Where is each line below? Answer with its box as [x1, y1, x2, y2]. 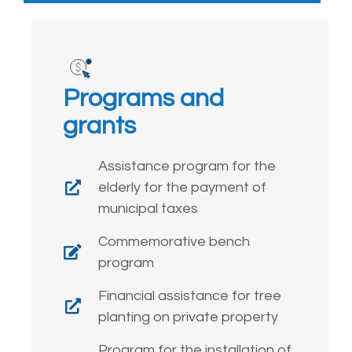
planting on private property [98, 310, 278, 325]
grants [63, 113, 136, 140]
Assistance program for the [98, 159, 276, 174]
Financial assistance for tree [98, 288, 281, 304]
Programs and [63, 86, 224, 112]
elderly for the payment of [98, 180, 266, 196]
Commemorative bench [98, 234, 250, 250]
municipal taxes [98, 201, 198, 217]
